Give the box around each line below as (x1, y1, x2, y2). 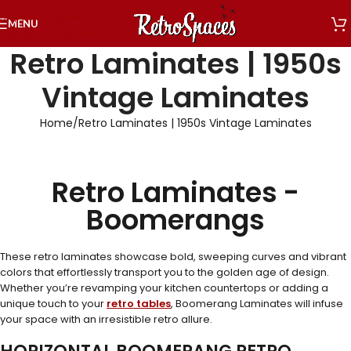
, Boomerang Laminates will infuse (171, 296, 343, 311)
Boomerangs (86, 201, 265, 239)
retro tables (107, 296, 171, 311)
